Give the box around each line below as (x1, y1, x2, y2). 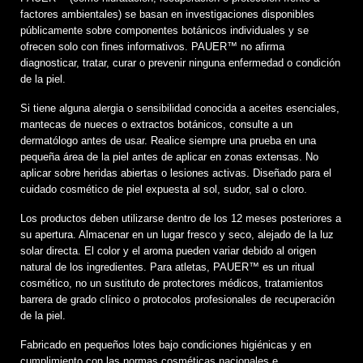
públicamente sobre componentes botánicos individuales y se (20, 23, 309, 36)
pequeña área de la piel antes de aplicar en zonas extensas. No (20, 150, 318, 163)
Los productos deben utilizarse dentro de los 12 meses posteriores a (20, 211, 341, 224)
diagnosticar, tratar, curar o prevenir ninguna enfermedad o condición (20, 56, 340, 69)
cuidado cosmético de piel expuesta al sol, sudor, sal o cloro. (20, 182, 307, 195)
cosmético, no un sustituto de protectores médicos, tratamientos (20, 276, 323, 289)
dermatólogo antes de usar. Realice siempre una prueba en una (20, 134, 316, 147)
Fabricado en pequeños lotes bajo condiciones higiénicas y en (20, 338, 311, 351)
